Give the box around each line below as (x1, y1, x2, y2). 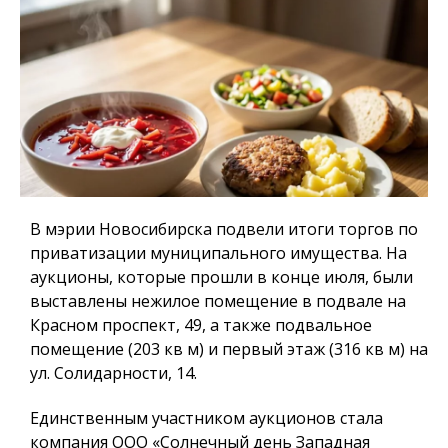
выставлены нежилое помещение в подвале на (30, 290, 406, 313)
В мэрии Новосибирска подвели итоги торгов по (30, 218, 418, 241)
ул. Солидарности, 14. (30, 362, 197, 385)
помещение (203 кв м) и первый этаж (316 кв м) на (30, 338, 428, 361)
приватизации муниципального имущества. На (30, 242, 407, 265)
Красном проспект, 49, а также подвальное (30, 314, 372, 337)
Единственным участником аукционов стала (30, 407, 383, 430)
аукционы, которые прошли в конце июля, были (30, 266, 413, 289)
